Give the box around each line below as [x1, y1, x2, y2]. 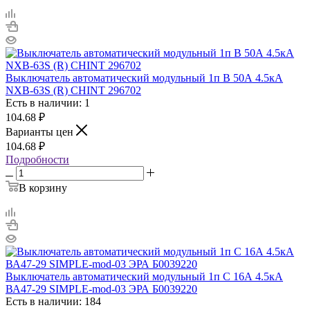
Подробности [6, 153, 69, 165]
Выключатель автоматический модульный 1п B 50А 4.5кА [6, 71, 283, 84]
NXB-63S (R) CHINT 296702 [6, 84, 141, 96]
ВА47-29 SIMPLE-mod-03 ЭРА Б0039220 [6, 282, 197, 295]
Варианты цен [6, 125, 76, 138]
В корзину [19, 181, 67, 194]
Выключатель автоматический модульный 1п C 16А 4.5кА [6, 270, 283, 282]
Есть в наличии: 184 [6, 295, 101, 307]
